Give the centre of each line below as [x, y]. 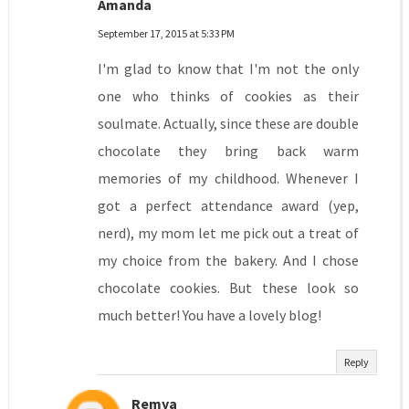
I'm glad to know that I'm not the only [228, 69]
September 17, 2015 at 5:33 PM [166, 34]
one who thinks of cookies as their [228, 96]
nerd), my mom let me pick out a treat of [228, 233]
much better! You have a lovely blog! [209, 315]
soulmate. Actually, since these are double [228, 124]
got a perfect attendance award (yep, [228, 206]
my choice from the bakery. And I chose [228, 261]
